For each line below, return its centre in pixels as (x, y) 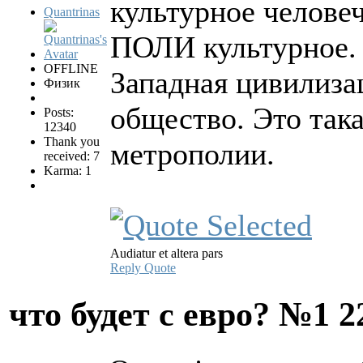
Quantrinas (72, 12)
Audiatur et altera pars (167, 254)
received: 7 (72, 156)
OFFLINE (71, 69)
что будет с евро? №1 (174, 314)
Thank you (72, 142)
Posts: (59, 113)
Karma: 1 (68, 171)
